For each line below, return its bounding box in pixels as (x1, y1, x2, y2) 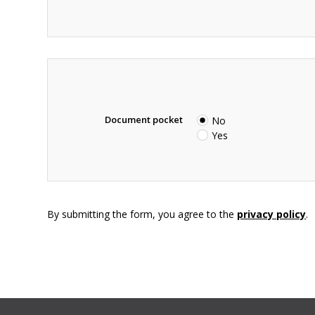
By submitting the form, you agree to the (47, 207, 238, 221)
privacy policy (237, 207, 307, 221)
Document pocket (105, 113, 184, 126)
